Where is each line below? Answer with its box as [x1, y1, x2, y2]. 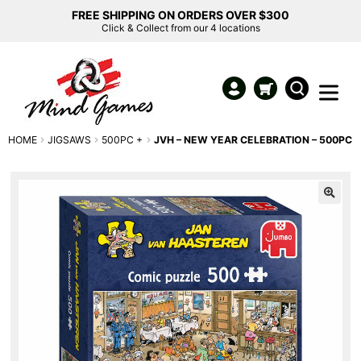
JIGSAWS [48, 134, 92, 146]
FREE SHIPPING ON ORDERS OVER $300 [72, 8, 289, 22]
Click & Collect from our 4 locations [101, 22, 260, 34]
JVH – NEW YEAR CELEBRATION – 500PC [153, 134, 352, 146]
